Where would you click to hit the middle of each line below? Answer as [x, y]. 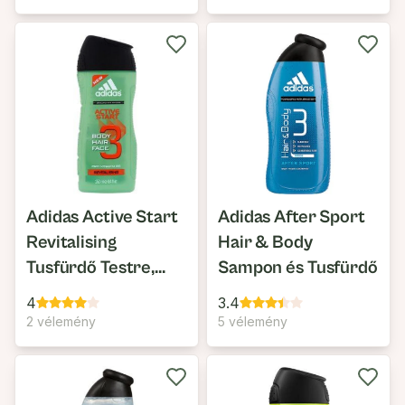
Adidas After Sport [292, 217]
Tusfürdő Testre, [91, 268]
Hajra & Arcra [81, 293]
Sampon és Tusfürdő [298, 268]
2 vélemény [61, 321]
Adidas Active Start [102, 217]
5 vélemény [253, 321]
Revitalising [71, 243]
